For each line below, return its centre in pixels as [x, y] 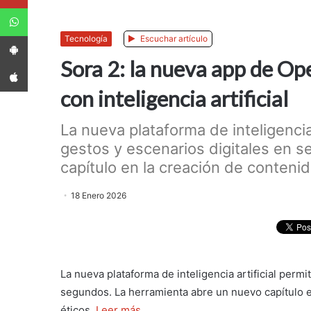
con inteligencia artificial [174, 99]
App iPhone [43, 64]
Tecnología [86, 39]
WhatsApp [50, 8]
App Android [45, 36]
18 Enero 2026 [99, 196]
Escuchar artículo [173, 39]
